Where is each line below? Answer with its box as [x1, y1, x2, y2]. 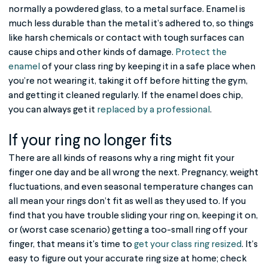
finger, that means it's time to [8, 240, 134, 249]
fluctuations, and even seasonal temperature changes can [8, 182, 253, 192]
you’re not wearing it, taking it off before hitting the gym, [8, 77, 248, 86]
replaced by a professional [97, 105, 210, 115]
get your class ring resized [134, 240, 242, 249]
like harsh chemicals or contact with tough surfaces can [8, 33, 244, 43]
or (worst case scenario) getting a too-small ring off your [8, 226, 248, 235]
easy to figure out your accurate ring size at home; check [8, 254, 246, 264]
